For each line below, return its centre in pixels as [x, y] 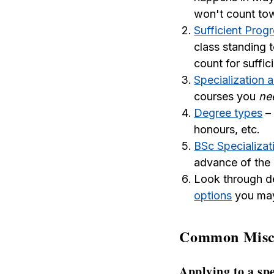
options [213, 195]
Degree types [228, 113]
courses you [227, 96]
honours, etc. [227, 129]
